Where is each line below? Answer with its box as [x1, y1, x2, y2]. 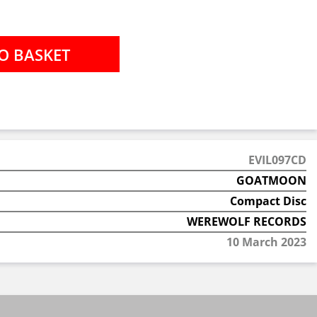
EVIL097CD [248, 152, 306, 168]
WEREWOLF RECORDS [186, 214, 306, 229]
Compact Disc [229, 193, 306, 209]
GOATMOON [236, 173, 306, 188]
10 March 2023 [226, 234, 306, 250]
